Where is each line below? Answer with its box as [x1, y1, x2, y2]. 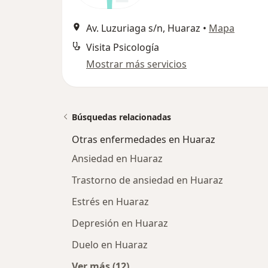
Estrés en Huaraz [72, 194, 149, 208]
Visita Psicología [86, 40, 159, 54]
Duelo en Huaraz [72, 237, 148, 251]
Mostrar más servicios [86, 57, 187, 71]
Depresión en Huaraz [72, 216, 168, 230]
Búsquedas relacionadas [72, 111, 171, 123]
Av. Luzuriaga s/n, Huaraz [86, 21, 200, 35]
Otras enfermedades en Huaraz [72, 132, 215, 146]
